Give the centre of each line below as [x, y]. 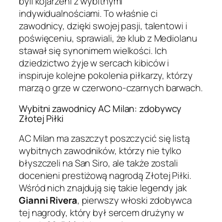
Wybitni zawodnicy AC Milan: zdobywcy [100, 108]
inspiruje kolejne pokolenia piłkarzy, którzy [106, 76]
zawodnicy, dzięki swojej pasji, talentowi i [103, 26]
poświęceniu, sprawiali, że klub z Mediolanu [108, 38]
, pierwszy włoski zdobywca [135, 200]
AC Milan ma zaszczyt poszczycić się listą [104, 139]
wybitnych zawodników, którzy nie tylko [100, 151]
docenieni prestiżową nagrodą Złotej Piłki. [105, 176]
